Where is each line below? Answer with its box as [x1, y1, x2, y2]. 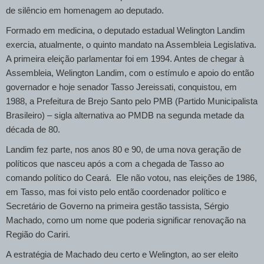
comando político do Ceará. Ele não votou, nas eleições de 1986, [6, 173, 257, 183]
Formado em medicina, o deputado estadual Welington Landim [6, 25, 245, 35]
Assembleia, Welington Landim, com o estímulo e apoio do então [6, 68, 254, 78]
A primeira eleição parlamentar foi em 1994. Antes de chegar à [6, 54, 244, 64]
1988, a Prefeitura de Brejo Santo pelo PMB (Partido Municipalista [6, 96, 258, 106]
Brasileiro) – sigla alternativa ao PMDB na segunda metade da [6, 110, 244, 120]
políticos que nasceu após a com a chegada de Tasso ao [6, 159, 224, 169]
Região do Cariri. [6, 229, 70, 239]
